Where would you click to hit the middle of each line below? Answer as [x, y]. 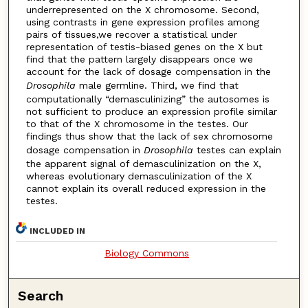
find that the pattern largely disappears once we [139, 59]
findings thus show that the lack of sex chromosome [149, 136]
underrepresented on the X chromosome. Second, [142, 9]
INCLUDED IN [58, 231]
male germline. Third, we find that [157, 85]
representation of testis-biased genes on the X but [144, 46]
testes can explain [237, 150]
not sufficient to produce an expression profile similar [151, 111]
